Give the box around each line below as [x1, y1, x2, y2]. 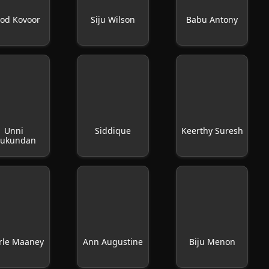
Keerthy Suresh [181, 125, 243, 136]
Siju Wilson [91, 14, 136, 25]
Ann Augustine [83, 236, 144, 247]
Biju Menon [189, 236, 235, 247]
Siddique [95, 125, 131, 136]
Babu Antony [186, 14, 238, 25]
